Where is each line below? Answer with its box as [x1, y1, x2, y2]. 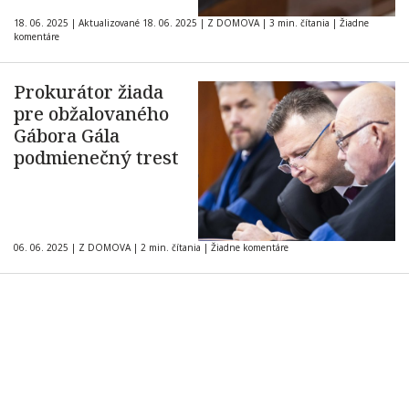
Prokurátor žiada [14, 79, 163, 104]
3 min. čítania [267, 16, 332, 29]
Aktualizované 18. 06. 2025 [76, 16, 200, 29]
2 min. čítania [138, 241, 204, 254]
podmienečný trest [14, 145, 179, 170]
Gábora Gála [14, 123, 120, 148]
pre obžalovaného [14, 101, 169, 126]
